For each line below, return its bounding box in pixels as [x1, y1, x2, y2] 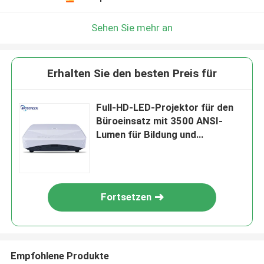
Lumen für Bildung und [96, 128, 197, 141]
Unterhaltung [96, 142, 156, 154]
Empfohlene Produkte [10, 249, 109, 262]
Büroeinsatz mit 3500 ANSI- [96, 115, 223, 127]
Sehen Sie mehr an [91, 21, 173, 34]
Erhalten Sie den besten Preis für [47, 67, 217, 81]
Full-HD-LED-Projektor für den [96, 101, 234, 114]
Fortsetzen [101, 191, 152, 203]
